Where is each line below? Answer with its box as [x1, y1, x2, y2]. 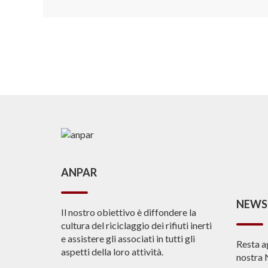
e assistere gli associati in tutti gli [61, 233, 195, 245]
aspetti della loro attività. [61, 246, 163, 258]
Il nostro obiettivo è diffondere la [61, 206, 196, 218]
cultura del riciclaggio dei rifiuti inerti [61, 220, 212, 232]
